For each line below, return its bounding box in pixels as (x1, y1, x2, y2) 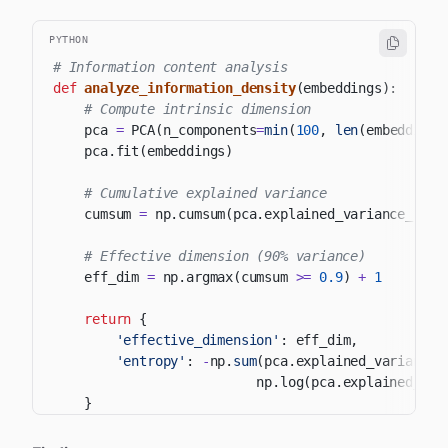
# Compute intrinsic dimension (84, 101, 312, 117)
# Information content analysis (53, 59, 288, 75)
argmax (186, 269, 233, 285)
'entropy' (115, 353, 187, 369)
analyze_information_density (84, 80, 296, 96)
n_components (162, 122, 257, 138)
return (84, 311, 132, 327)
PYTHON (49, 34, 88, 45)
